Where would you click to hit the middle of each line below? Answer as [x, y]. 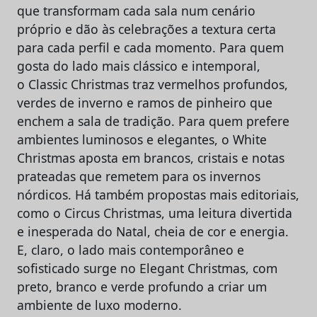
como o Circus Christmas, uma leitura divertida [155, 213]
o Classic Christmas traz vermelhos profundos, [152, 84]
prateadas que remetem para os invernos [139, 176]
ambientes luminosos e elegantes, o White [142, 139]
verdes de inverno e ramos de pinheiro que [145, 102]
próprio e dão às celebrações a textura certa [146, 29]
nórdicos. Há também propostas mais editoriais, [158, 194]
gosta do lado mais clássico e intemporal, [139, 65]
